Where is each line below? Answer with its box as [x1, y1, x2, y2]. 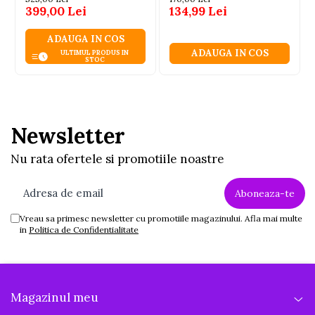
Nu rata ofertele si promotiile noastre [11, 151, 224, 167]
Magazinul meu [11, 290, 98, 306]
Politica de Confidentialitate [29, 224, 139, 236]
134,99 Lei [169, 4, 227, 20]
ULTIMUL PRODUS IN [60, 49, 129, 57]
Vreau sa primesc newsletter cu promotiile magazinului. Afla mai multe [20, 213, 302, 224]
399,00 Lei [25, 4, 86, 20]
